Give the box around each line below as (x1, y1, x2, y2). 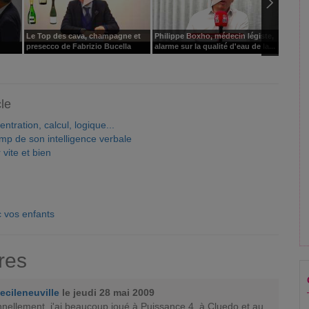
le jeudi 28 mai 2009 (62, 286, 154, 298)
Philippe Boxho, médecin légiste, (154, 32, 274, 41)
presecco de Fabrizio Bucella (26, 42, 131, 51)
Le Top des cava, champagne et (26, 32, 141, 41)
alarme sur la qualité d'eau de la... (154, 42, 275, 51)
